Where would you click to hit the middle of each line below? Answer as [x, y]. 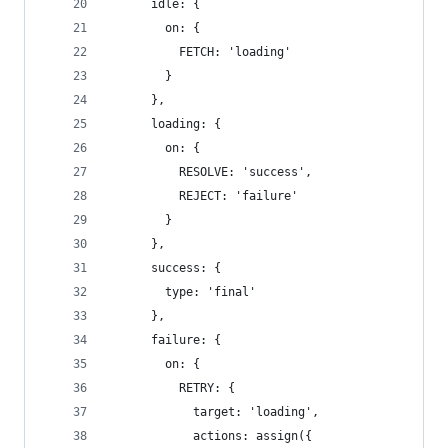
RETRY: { [172, 388]
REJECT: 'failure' [203, 196]
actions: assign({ [210, 436]
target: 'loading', [214, 412]
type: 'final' [182, 292]
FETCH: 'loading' [200, 52]
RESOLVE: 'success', [210, 172]
